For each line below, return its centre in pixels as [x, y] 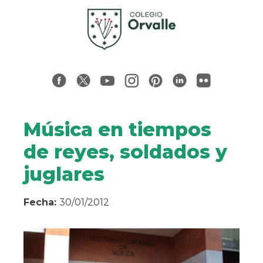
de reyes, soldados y [125, 152]
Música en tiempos [117, 130]
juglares [64, 174]
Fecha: [41, 203]
